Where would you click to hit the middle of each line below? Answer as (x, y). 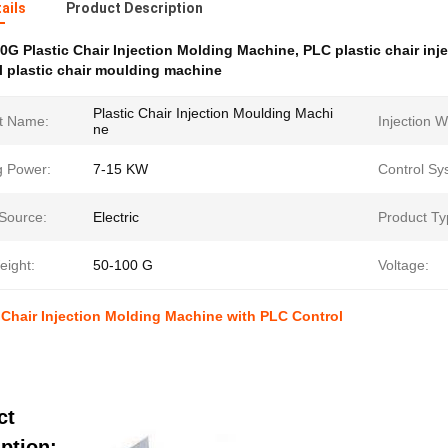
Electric (116, 217)
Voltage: (403, 265)
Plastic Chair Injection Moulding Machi (213, 113)
